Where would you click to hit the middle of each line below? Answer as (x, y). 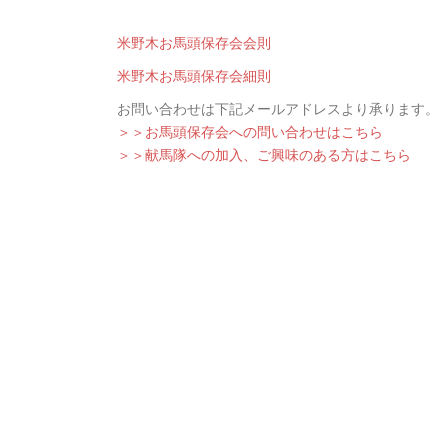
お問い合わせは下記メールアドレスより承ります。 (278, 109)
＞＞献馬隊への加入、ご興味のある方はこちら (264, 155)
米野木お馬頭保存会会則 (194, 43)
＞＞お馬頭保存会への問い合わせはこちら (250, 132)
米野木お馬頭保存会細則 (194, 76)
